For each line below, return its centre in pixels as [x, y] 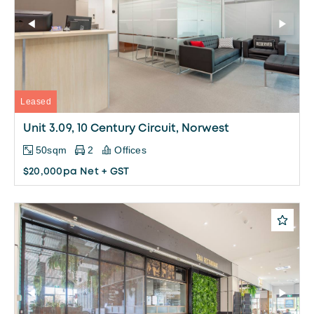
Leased [36, 102]
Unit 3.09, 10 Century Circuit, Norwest [127, 129]
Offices [130, 150]
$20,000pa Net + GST [76, 172]
